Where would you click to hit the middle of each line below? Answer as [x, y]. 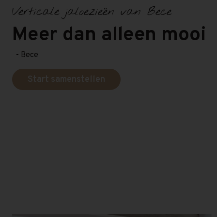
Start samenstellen [66, 80]
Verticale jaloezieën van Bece [92, 12]
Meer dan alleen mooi [109, 35]
